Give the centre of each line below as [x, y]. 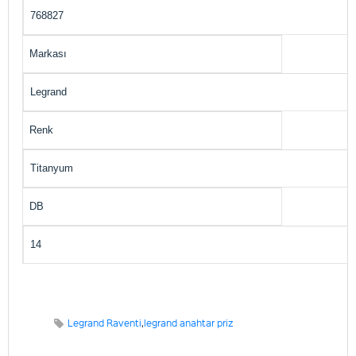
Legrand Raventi [104, 323]
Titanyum [52, 168]
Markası [48, 54]
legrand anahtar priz [189, 323]
